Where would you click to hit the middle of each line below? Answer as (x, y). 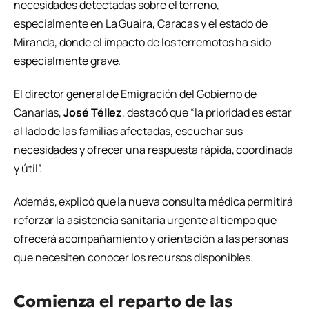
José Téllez (93, 113)
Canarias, (39, 113)
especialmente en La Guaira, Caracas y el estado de (141, 24)
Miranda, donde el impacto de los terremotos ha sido (142, 42)
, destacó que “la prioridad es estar (207, 113)
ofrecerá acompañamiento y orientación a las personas (151, 239)
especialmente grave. (68, 61)
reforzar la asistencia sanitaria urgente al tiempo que (145, 220)
